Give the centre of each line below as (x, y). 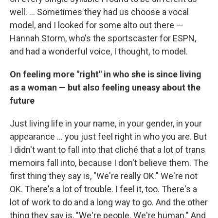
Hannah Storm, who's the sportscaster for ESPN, (103, 38)
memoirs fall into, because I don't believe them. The (109, 163)
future (22, 100)
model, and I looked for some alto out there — (96, 25)
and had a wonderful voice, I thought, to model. (99, 51)
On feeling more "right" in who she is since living (106, 74)
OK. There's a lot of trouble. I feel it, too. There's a (103, 189)
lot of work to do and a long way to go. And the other (109, 202)
